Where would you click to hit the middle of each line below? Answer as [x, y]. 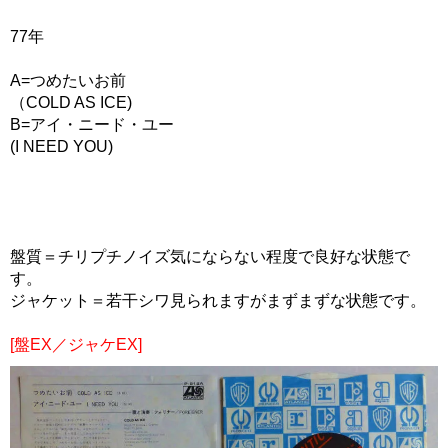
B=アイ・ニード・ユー [92, 124]
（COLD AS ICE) [71, 102]
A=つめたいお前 [68, 80]
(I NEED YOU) [61, 146]
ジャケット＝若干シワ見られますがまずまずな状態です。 [218, 300]
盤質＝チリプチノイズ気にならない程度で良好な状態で [210, 256]
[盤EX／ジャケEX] [76, 344]
